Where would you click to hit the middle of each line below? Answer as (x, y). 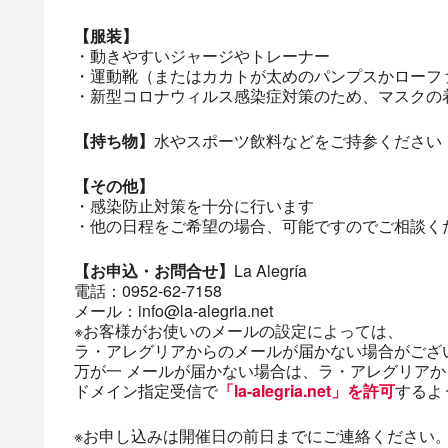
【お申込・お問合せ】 (154, 270)
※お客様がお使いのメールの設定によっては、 (238, 330)
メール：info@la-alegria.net (173, 310)
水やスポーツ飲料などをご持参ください (298, 140)
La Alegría (270, 270)
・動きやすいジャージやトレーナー (202, 55)
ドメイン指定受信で (146, 390)
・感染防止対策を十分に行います (194, 205)
